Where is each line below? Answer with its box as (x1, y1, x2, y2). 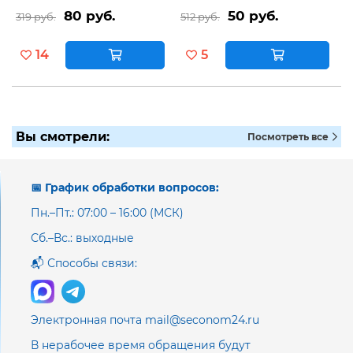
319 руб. (16, 9, 56, 23)
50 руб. (228, 7, 278, 24)
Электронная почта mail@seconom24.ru (31, 312, 259, 327)
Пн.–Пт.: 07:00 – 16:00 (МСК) (31, 205, 184, 220)
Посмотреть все (247, 130, 331, 143)
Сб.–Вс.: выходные (31, 230, 134, 245)
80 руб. (64, 7, 115, 24)
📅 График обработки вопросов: (31, 180, 219, 195)
